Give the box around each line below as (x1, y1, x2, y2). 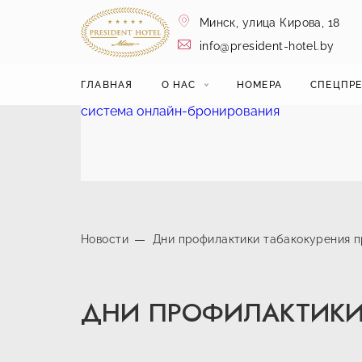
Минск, (199, 16, 239, 29)
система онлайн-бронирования (81, 103, 280, 119)
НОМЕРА (236, 78, 282, 90)
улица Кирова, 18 (242, 16, 340, 29)
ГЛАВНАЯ (81, 78, 133, 90)
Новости (81, 233, 128, 246)
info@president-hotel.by (196, 40, 335, 53)
